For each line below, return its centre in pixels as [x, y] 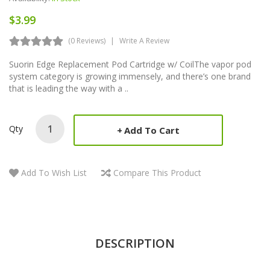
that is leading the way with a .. [69, 88]
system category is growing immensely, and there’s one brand [130, 76]
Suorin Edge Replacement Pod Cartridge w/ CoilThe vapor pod [130, 64]
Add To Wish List [54, 172]
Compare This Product [157, 172]
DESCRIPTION [135, 243]
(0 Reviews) [87, 40]
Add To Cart [152, 130]
